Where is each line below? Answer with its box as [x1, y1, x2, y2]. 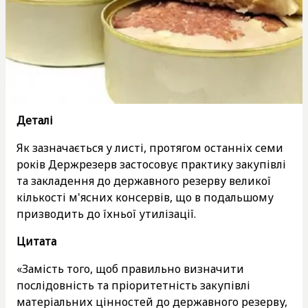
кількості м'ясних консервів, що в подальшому [16, 189, 274, 205]
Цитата [16, 233, 56, 249]
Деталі [16, 112, 53, 128]
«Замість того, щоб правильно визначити [16, 261, 244, 276]
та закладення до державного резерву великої [16, 173, 271, 188]
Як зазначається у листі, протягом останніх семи [16, 140, 283, 155]
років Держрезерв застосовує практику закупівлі [16, 156, 286, 172]
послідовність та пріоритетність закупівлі [16, 277, 250, 293]
